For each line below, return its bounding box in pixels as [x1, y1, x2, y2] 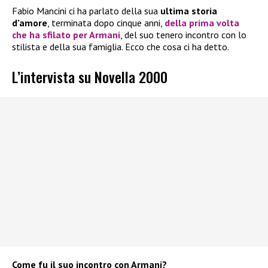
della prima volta [165, 16, 239, 29]
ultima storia [160, 4, 217, 17]
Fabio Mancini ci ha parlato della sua [12, 4, 160, 17]
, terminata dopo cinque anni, [47, 16, 165, 29]
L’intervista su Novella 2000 [12, 66, 167, 88]
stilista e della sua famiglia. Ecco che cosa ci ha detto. [12, 40, 229, 53]
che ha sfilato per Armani [12, 28, 120, 41]
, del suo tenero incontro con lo [120, 28, 246, 41]
